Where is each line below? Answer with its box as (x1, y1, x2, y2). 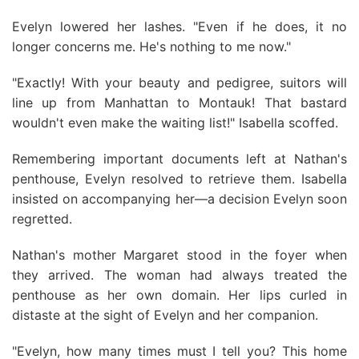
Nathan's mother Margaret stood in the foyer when (12, 247, 347, 263)
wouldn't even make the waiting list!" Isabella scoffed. (12, 115, 338, 131)
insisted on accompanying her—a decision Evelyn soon (12, 191, 347, 207)
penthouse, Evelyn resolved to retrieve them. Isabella (12, 171, 347, 187)
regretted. (12, 211, 72, 227)
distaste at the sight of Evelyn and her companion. (12, 307, 318, 323)
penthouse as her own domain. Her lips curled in (12, 287, 347, 303)
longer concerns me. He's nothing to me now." (12, 38, 291, 54)
